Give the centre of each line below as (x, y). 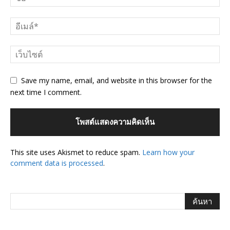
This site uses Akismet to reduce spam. (76, 152)
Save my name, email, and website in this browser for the (117, 80)
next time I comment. (46, 92)
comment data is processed (57, 163)
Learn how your (168, 152)
